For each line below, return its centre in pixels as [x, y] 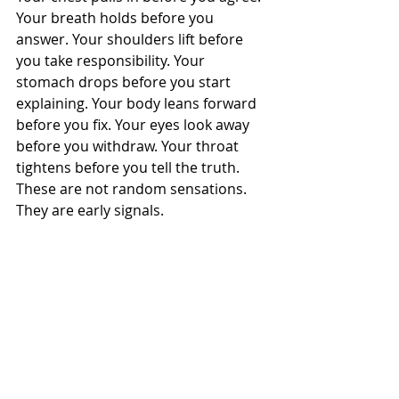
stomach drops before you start [125, 82]
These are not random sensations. [131, 189]
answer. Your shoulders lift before [131, 39]
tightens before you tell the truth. [128, 167]
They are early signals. [90, 210]
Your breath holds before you [117, 18]
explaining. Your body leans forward [138, 103]
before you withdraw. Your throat [129, 146]
